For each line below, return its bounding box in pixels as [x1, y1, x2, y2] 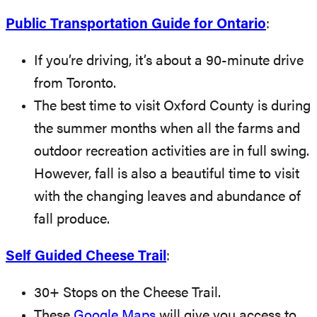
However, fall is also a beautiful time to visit [34, 167, 299, 182]
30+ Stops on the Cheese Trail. [34, 286, 221, 301]
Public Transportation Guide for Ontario [6, 17, 266, 32]
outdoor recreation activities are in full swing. [34, 144, 309, 159]
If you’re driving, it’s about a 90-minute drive [34, 54, 304, 69]
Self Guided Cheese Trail [6, 249, 166, 264]
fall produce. [34, 212, 110, 227]
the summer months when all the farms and [34, 122, 300, 137]
